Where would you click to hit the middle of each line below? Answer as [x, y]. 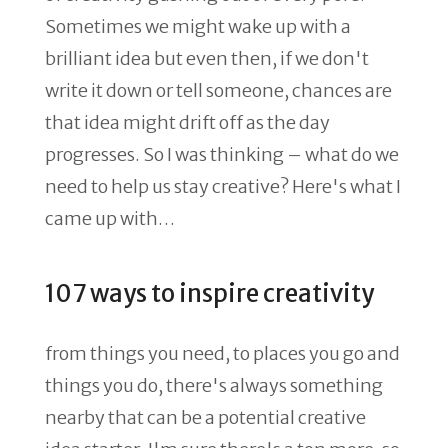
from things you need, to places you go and [222, 353]
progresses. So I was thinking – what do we [222, 154]
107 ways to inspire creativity [209, 293]
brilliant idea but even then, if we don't [207, 58]
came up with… [110, 218]
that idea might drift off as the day [187, 122]
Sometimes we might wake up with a [198, 26]
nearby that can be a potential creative [205, 417]
